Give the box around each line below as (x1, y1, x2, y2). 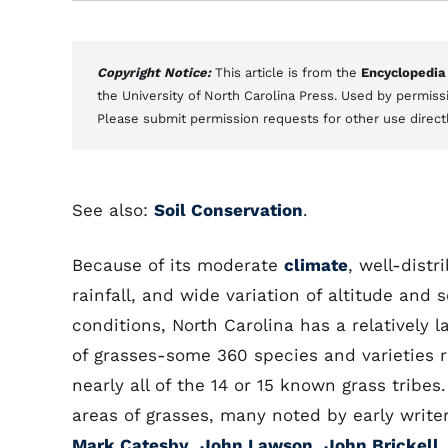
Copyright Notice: (97, 65, 215, 80)
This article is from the (215, 65, 361, 80)
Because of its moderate (72, 255, 284, 275)
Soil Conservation (154, 200, 303, 220)
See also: (72, 200, 154, 220)
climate (284, 255, 348, 275)
